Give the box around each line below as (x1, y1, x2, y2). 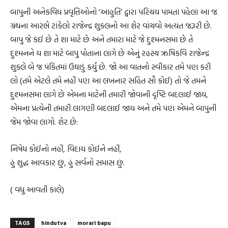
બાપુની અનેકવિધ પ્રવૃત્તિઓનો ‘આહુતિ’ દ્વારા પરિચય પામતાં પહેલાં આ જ (10, 6, 217, 18)
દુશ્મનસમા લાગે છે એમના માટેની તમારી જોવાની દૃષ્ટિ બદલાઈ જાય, (10, 88, 208, 101)
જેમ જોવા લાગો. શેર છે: (10, 116, 78, 128)
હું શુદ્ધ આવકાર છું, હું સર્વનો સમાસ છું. (10, 156, 125, 169)
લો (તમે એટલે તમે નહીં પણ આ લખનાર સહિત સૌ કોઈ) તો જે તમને (10, 74, 206, 87)
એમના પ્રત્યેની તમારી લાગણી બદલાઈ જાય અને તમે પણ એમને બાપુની (10, 102, 216, 115)
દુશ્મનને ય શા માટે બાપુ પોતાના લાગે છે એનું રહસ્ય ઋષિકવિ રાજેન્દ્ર (10, 47, 209, 60)
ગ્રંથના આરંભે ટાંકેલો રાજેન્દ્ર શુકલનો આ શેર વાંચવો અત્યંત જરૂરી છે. (10, 19, 212, 32)
